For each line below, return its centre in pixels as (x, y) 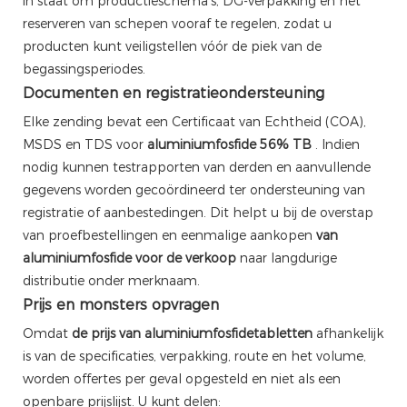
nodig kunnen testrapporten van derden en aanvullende (197, 167)
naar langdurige (287, 258)
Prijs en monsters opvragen (121, 304)
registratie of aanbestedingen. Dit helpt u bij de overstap (198, 212)
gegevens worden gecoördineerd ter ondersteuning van (194, 189)
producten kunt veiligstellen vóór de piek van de (172, 46)
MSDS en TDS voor (85, 144)
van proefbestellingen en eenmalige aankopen (169, 235)
